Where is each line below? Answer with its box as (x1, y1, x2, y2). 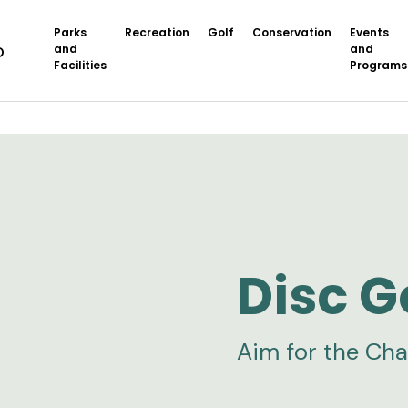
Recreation (125, 25, 189, 40)
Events (350, 25, 389, 40)
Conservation (252, 25, 331, 40)
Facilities (54, 57, 107, 73)
